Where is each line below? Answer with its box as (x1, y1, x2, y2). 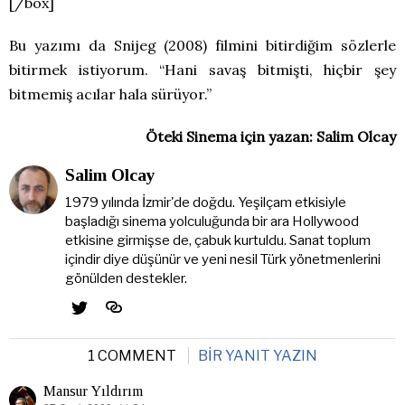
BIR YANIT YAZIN (198, 346, 317, 364)
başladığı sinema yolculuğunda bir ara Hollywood (64, 212, 359, 230)
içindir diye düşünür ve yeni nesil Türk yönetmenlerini (64, 250, 381, 268)
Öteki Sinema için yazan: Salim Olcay (146, 127, 396, 146)
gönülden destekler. (64, 269, 187, 287)
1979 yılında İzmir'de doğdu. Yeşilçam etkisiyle (64, 193, 346, 211)
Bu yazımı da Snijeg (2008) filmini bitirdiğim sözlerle (9, 35, 396, 54)
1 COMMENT (88, 346, 176, 364)
